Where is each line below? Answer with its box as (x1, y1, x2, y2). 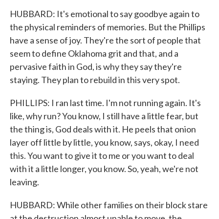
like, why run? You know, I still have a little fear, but (10, 110, 198, 121)
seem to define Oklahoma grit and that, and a (10, 48, 178, 59)
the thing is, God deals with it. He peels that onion (10, 124, 196, 134)
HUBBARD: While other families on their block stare (10, 199, 208, 210)
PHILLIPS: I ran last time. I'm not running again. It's (10, 97, 201, 108)
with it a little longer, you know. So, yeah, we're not (10, 163, 198, 174)
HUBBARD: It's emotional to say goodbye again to (10, 8, 199, 19)
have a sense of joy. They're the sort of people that (10, 35, 201, 45)
